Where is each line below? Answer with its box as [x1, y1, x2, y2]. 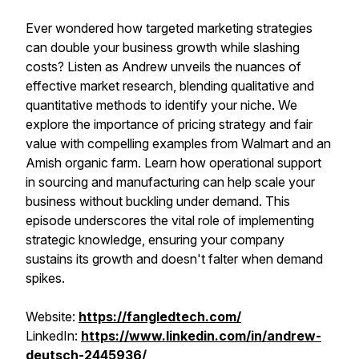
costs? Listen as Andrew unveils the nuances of [26, 58, 301, 75]
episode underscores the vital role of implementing [26, 212, 314, 228]
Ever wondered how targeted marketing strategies [26, 20, 313, 36]
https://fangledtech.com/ [79, 309, 241, 325]
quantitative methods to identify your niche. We [26, 97, 297, 113]
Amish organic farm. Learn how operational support [26, 155, 321, 171]
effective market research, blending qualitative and [26, 78, 314, 94]
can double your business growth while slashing [26, 39, 300, 55]
